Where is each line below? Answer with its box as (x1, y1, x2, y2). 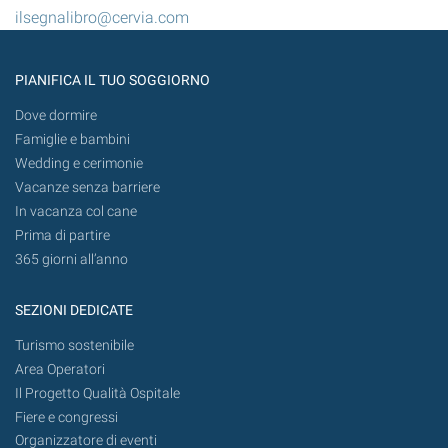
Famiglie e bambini (15, 131, 130, 149)
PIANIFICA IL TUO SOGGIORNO (15, 72, 210, 90)
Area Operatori (15, 360, 105, 378)
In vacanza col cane (15, 202, 137, 220)
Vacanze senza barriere (15, 179, 160, 197)
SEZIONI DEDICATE (15, 301, 133, 319)
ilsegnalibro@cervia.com (15, 8, 189, 28)
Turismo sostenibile (15, 336, 134, 354)
